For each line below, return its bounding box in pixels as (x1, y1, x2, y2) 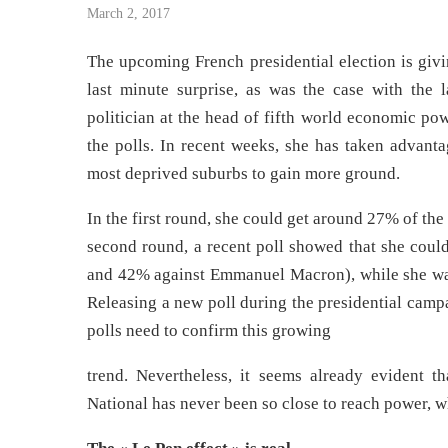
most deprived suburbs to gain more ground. (87, 164, 400, 183)
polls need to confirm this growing (87, 321, 331, 340)
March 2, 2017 (87, 6, 170, 21)
